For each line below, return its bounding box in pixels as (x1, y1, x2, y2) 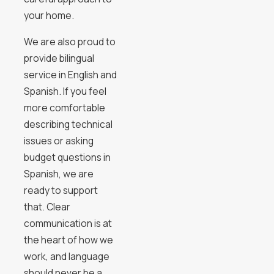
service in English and (23, 67, 117, 81)
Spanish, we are (23, 166, 94, 180)
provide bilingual (23, 51, 94, 65)
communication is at (23, 216, 112, 230)
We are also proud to (23, 34, 116, 48)
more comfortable (23, 100, 105, 114)
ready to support (23, 183, 98, 197)
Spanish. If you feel (23, 84, 106, 98)
